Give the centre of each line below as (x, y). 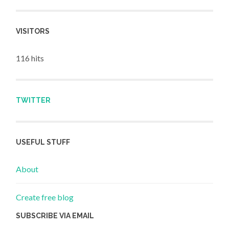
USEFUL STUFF (43, 142)
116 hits (30, 58)
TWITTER (33, 100)
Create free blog (45, 197)
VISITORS (33, 31)
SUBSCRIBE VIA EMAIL (55, 216)
